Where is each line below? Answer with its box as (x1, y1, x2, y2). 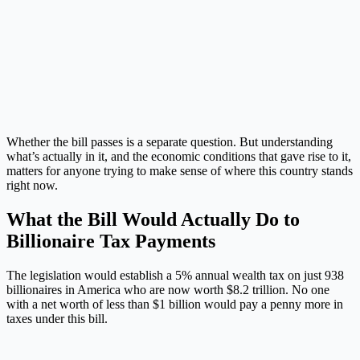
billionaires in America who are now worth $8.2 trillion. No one (6, 283, 329, 297)
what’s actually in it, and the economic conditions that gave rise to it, (6, 149, 351, 164)
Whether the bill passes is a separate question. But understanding (6, 135, 333, 149)
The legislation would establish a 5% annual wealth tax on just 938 (6, 268, 344, 283)
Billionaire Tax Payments (6, 231, 215, 252)
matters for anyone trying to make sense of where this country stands (6, 164, 353, 178)
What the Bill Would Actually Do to (6, 209, 300, 231)
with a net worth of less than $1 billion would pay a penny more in (6, 297, 343, 312)
